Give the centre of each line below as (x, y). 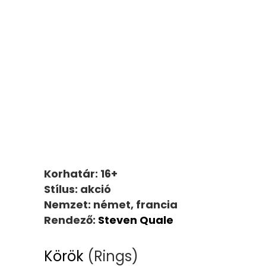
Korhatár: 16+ (81, 173)
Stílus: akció (77, 189)
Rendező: (71, 220)
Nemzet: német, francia (111, 204)
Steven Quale (136, 220)
